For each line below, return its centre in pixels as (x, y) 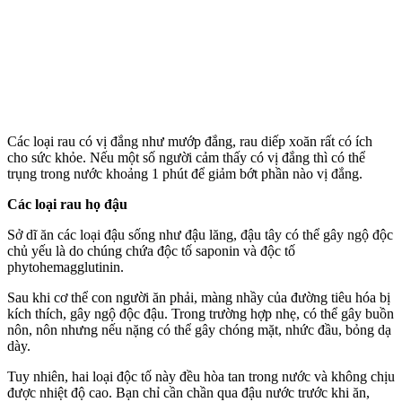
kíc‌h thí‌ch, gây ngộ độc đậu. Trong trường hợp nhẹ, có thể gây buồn (201, 313)
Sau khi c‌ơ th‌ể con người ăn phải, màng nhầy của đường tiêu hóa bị (199, 297)
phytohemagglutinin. (66, 267)
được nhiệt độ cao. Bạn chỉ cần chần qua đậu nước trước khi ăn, (188, 392)
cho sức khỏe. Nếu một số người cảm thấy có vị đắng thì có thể (186, 157)
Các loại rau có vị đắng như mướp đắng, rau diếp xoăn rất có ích (190, 141)
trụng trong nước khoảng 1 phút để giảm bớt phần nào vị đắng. (185, 173)
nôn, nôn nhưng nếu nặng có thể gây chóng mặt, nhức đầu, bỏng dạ (199, 329)
